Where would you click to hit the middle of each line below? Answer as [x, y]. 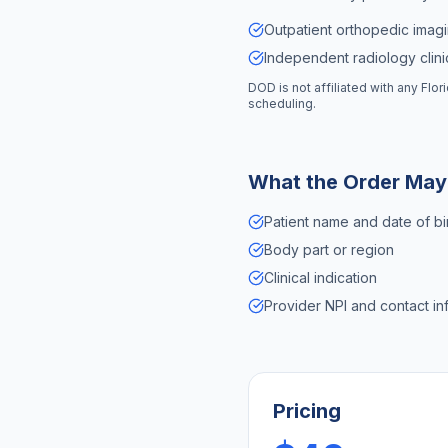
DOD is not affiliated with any [334, 87]
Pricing [307, 411]
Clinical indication [320, 277]
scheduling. [282, 103]
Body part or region [329, 249]
